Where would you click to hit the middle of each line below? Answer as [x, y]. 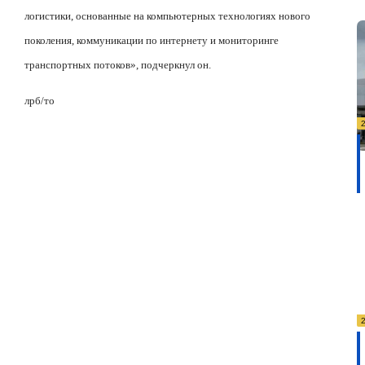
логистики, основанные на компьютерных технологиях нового [167, 15]
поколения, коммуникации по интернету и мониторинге [152, 40]
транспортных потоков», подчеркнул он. [118, 64]
